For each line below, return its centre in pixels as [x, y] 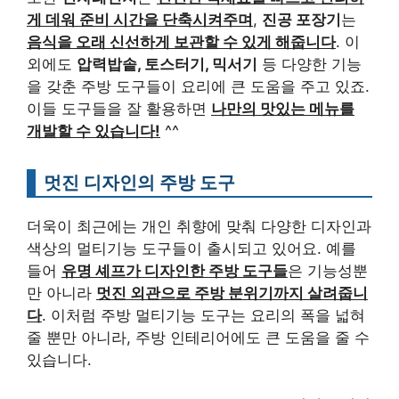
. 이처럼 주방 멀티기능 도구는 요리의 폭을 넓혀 [204, 316]
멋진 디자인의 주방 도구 [139, 183]
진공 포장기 [301, 20]
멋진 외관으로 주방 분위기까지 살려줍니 [232, 293]
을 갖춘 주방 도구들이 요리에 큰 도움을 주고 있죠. [198, 87]
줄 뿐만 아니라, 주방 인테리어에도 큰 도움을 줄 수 [198, 338]
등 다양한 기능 [309, 65]
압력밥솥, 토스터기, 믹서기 [167, 65]
